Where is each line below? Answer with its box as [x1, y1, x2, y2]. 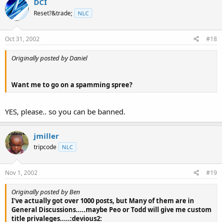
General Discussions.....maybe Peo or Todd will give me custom [11, 205, 212, 214]
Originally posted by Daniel [11, 53, 87, 62]
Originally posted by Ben [11, 187, 80, 196]
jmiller [34, 131, 59, 141]
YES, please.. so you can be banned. [5, 107, 125, 116]
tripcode [34, 143, 56, 151]
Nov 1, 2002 [5, 168, 38, 177]
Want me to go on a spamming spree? [11, 80, 132, 89]
